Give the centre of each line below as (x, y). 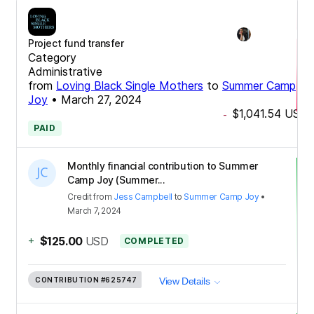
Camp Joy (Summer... (116, 179)
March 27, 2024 (101, 99)
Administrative (65, 71)
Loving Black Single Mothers (130, 85)
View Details (185, 281)
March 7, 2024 (94, 210)
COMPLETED (154, 240)
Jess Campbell (143, 196)
